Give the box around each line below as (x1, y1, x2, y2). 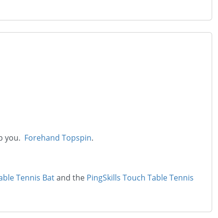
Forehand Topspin (24, 132, 91, 143)
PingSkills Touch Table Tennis (87, 172, 194, 183)
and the (54, 172, 87, 183)
